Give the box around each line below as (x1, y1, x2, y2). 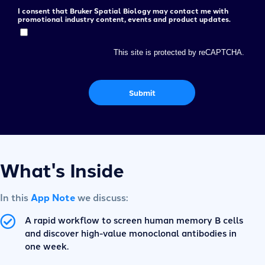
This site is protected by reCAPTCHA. (114, 47, 244, 57)
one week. (25, 239, 69, 252)
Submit (128, 86, 156, 98)
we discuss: (75, 190, 128, 204)
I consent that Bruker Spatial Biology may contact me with (18, 5, 228, 16)
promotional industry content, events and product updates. (18, 13, 231, 24)
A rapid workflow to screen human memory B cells (25, 213, 243, 226)
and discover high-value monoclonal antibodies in (25, 226, 237, 239)
